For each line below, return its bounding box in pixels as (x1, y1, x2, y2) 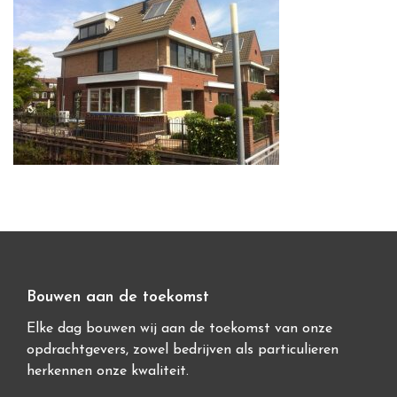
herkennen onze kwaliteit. (27, 364, 189, 378)
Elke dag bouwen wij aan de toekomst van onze (27, 322, 332, 336)
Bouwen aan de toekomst (27, 289, 209, 306)
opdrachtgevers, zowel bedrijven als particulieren (27, 343, 339, 357)
